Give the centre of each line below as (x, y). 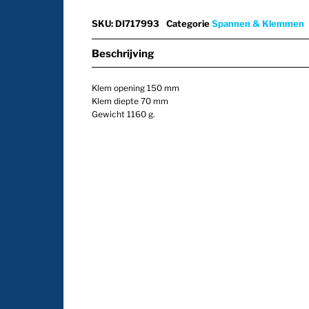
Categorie (189, 23)
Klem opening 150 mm (136, 88)
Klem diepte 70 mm (130, 101)
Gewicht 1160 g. (124, 114)
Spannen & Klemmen (258, 23)
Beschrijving (123, 53)
